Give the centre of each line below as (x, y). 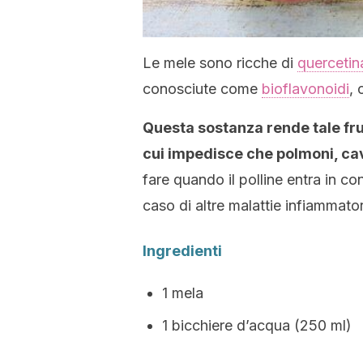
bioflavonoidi (305, 89)
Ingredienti (182, 251)
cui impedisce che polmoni (238, 154)
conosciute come (202, 89)
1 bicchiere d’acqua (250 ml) (257, 325)
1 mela (183, 293)
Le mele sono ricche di (220, 63)
